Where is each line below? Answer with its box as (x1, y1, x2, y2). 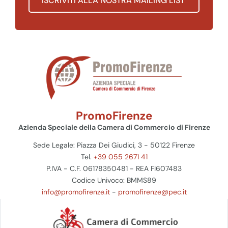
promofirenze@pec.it (118, 187, 187, 197)
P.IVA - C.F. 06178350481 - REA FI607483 (46, 164, 182, 174)
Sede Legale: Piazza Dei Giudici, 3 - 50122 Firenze (33, 140, 195, 150)
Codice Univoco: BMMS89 (72, 176, 156, 185)
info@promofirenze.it (41, 187, 110, 197)
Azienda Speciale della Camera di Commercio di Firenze (18, 123, 210, 132)
